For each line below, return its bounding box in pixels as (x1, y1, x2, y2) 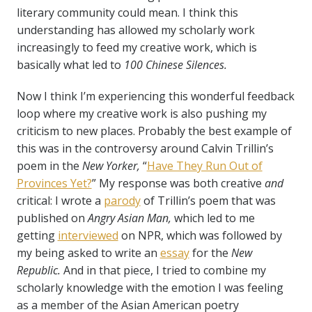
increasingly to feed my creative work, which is (16, 40, 257, 56)
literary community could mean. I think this (16, 5, 238, 21)
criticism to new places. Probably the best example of (16, 123, 292, 139)
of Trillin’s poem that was (140, 193, 276, 209)
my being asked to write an (16, 245, 160, 261)
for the (189, 245, 231, 261)
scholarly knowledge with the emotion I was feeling (16, 280, 283, 296)
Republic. (16, 263, 63, 279)
